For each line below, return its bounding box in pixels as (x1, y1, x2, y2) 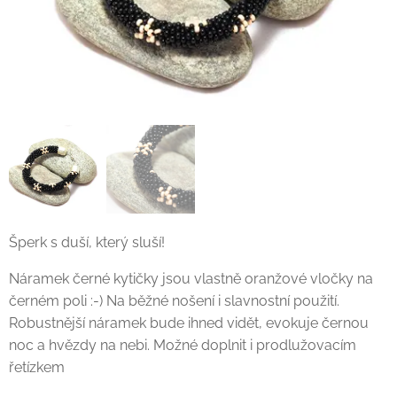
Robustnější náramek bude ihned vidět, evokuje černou (9, 315, 369, 332)
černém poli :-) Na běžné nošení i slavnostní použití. (9, 292, 339, 310)
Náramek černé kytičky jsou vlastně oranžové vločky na (9, 270, 373, 288)
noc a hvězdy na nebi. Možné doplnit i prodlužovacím (9, 337, 356, 354)
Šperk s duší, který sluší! (9, 234, 165, 252)
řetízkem (9, 359, 65, 377)
